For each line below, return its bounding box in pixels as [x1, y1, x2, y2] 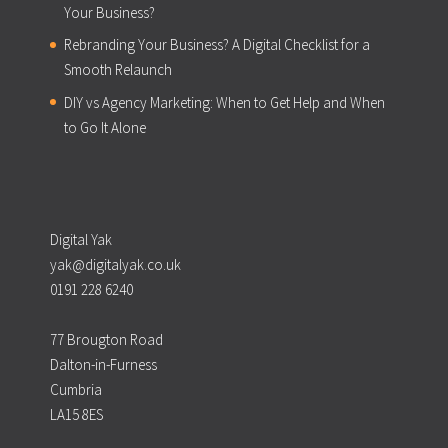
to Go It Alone [63, 117, 146, 137]
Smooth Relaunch [63, 60, 172, 80]
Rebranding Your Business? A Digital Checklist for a [63, 35, 370, 55]
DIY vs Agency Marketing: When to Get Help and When [63, 92, 385, 112]
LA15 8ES [49, 405, 103, 425]
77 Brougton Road [49, 330, 163, 350]
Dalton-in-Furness [49, 355, 157, 375]
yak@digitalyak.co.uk [49, 255, 181, 275]
